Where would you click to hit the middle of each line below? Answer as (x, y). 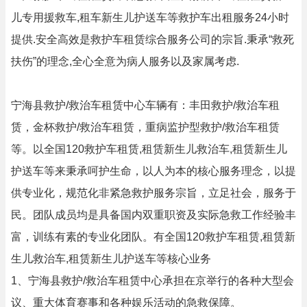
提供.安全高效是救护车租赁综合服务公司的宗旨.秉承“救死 (152, 39)
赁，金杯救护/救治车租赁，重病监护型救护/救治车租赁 (145, 127)
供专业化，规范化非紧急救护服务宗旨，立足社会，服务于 (153, 193)
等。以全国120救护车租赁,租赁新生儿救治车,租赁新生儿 (149, 149)
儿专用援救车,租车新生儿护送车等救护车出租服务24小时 (150, 17)
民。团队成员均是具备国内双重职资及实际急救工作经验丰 (153, 215)
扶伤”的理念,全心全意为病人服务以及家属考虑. (125, 61)
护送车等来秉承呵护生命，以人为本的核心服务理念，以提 (153, 171)
